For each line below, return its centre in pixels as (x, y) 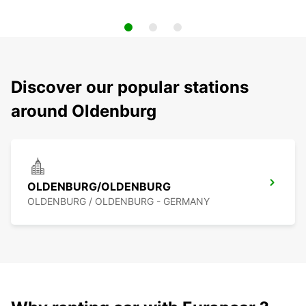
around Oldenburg (84, 111)
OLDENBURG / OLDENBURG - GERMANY (119, 201)
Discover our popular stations (130, 87)
